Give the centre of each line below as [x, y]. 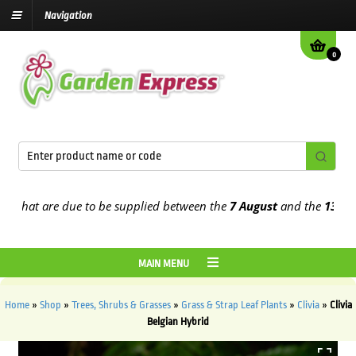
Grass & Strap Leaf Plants [234, 305]
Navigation [68, 16]
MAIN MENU [164, 264]
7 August [224, 206]
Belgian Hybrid [178, 322]
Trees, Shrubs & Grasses [121, 305]
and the [270, 206]
